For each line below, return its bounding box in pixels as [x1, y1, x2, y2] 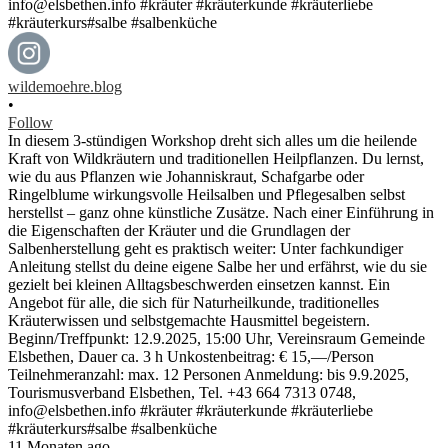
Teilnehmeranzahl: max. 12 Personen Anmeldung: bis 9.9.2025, [8, 365, 409, 383]
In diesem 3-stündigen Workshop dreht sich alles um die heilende [8, 131, 417, 149]
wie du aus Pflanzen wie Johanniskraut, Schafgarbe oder [8, 167, 364, 185]
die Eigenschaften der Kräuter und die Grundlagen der [8, 221, 350, 239]
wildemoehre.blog [8, 77, 122, 95]
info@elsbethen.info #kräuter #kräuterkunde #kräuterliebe [8, 401, 373, 419]
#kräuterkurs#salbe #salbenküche [8, 419, 217, 437]
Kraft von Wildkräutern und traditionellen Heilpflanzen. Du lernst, [8, 149, 424, 167]
